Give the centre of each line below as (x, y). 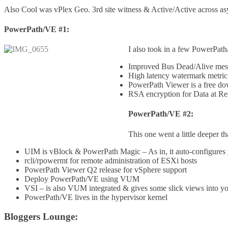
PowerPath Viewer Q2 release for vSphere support (106, 169)
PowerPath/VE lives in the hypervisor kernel (96, 197)
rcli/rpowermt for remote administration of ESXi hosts (111, 160)
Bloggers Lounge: (41, 217)
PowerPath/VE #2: (161, 114)
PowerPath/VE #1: (37, 29)
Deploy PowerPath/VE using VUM (82, 179)
